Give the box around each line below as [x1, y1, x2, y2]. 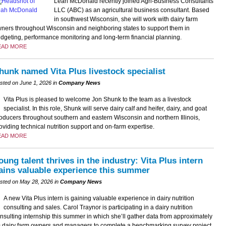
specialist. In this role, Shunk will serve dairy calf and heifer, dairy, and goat [3, 105, 207, 112]
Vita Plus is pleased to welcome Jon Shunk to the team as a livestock [3, 96, 191, 103]
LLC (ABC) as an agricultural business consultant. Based [53, 7, 209, 14]
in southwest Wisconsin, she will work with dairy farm [53, 16, 198, 23]
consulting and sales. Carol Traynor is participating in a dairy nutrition [3, 204, 193, 211]
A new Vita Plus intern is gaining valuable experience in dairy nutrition [3, 195, 194, 202]
